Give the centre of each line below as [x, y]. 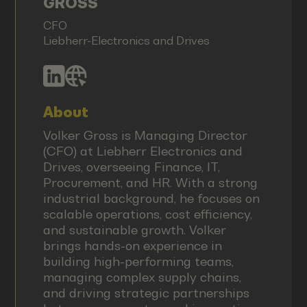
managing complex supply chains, [142, 277]
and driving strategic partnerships [146, 293]
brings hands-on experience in [132, 245]
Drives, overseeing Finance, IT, [131, 167]
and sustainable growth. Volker [134, 230]
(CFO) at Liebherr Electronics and [143, 151]
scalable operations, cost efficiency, [147, 214]
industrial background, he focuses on [151, 198]
